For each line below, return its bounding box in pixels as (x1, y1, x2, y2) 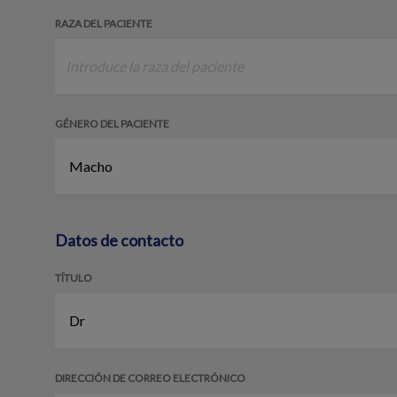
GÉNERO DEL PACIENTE (55, 116, 169, 130)
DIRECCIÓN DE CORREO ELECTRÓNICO (55, 370, 245, 385)
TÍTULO (55, 270, 92, 284)
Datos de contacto (55, 230, 183, 250)
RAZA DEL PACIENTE (55, 16, 152, 30)
